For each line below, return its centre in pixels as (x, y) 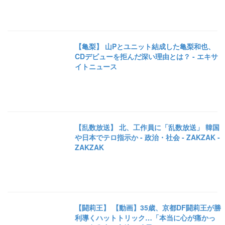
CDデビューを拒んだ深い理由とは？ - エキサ (147, 57)
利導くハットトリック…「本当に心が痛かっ (145, 217)
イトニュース (96, 67)
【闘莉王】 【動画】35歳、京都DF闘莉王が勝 (148, 207)
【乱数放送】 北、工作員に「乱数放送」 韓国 (147, 127)
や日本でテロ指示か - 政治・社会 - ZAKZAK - (148, 137)
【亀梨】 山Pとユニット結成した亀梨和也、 (145, 46)
